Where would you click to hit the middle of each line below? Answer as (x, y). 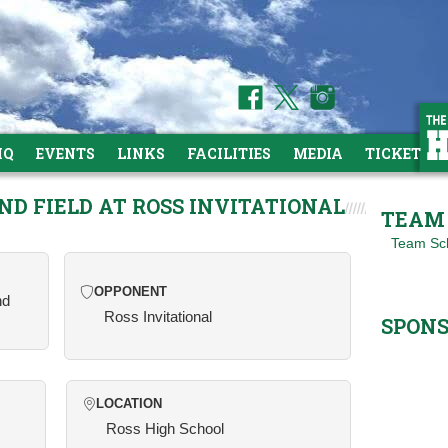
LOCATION (129, 404)
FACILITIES (229, 153)
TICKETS (397, 153)
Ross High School (165, 428)
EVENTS (65, 153)
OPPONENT (130, 292)
